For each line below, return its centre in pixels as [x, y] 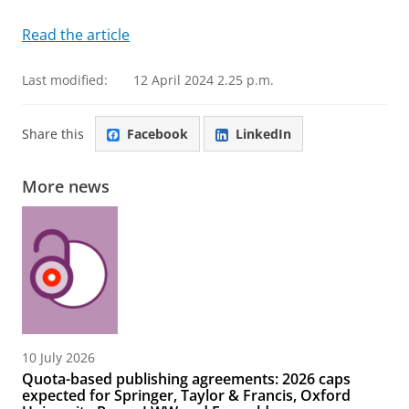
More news [66, 187]
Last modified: [65, 80]
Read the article [76, 35]
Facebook [157, 133]
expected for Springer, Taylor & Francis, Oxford [186, 396]
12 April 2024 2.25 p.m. [204, 80]
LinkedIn [263, 133]
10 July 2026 [58, 358]
